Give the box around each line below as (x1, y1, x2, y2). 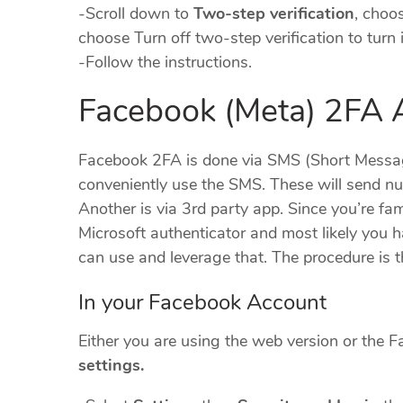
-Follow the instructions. (78, 51, 252, 74)
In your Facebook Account (78, 288, 327, 318)
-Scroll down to (78, 3, 193, 25)
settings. (78, 354, 144, 377)
